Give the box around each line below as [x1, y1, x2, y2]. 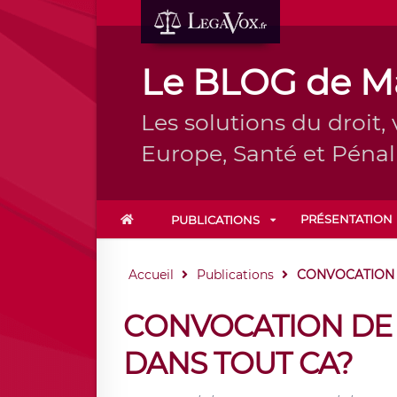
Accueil [128, 267, 174, 283]
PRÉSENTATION [300, 212, 393, 226]
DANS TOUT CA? [122, 346, 353, 381]
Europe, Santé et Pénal [140, 140, 395, 167]
